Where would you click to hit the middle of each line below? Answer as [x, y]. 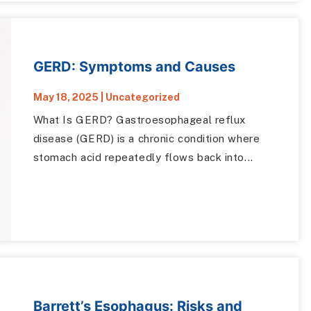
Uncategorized [142, 98]
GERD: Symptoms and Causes [134, 67]
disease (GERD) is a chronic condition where [146, 139]
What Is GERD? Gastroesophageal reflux [139, 120]
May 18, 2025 [66, 98]
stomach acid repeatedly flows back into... [143, 158]
